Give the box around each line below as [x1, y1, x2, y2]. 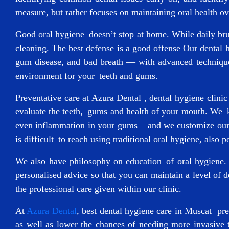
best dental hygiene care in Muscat [82, 205, 212, 216]
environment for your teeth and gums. [15, 71, 158, 81]
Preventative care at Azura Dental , [15, 93, 150, 103]
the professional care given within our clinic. [15, 184, 181, 194]
